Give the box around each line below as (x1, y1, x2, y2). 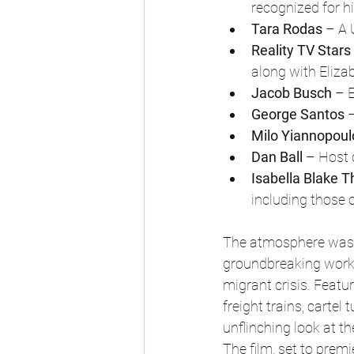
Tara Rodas (251, 21, 322, 37)
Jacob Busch (251, 85, 332, 101)
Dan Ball (251, 149, 303, 165)
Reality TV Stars (251, 42, 351, 58)
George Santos (251, 106, 345, 122)
